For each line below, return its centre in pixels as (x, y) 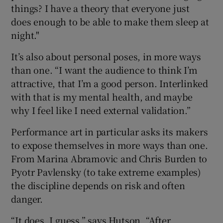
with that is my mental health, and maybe (102, 96)
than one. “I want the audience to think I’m (104, 69)
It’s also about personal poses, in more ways (106, 56)
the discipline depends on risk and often (98, 185)
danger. (27, 198)
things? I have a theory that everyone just (101, 8)
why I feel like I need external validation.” (101, 110)
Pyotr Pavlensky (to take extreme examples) (106, 171)
